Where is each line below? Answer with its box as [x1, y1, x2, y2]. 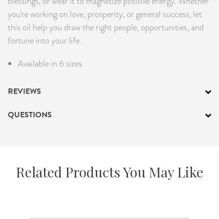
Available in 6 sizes [18, 57, 82, 69]
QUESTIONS [8, 109, 52, 121]
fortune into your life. [8, 34, 82, 46]
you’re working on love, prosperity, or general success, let [8, 7, 202, 20]
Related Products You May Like [16, 162, 203, 181]
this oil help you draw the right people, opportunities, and [8, 21, 204, 33]
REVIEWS [8, 85, 41, 97]
